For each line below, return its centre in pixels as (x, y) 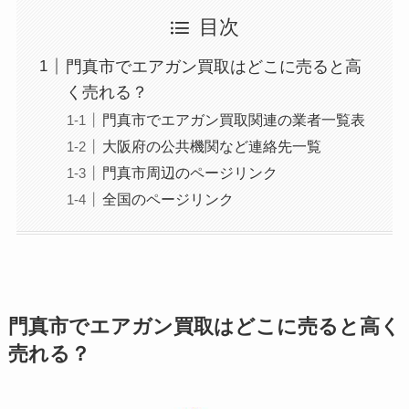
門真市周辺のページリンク (189, 172)
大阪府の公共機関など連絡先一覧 (211, 146)
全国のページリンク (168, 199)
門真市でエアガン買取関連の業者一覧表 (233, 119)
